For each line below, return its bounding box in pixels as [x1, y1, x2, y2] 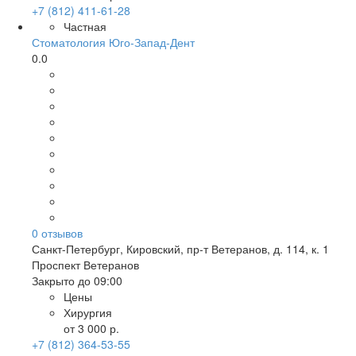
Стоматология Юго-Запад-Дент [32, 34, 195, 50]
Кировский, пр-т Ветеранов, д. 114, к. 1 [126, 241, 329, 257]
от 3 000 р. [64, 320, 119, 336]
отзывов [38, 225, 83, 241]
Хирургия [64, 304, 112, 320]
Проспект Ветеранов [32, 257, 139, 273]
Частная [64, 18, 106, 34]
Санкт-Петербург [32, 241, 120, 257]
